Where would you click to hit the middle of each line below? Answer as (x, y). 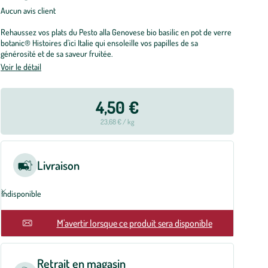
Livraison (58, 165)
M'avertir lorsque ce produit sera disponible (134, 223)
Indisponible (21, 194)
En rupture (29, 223)
